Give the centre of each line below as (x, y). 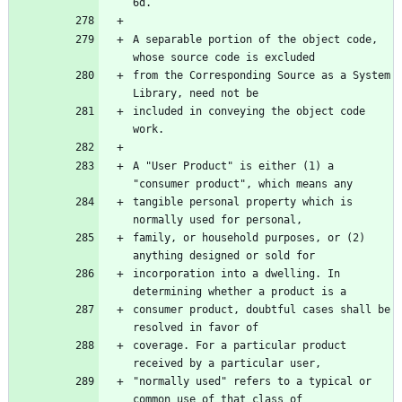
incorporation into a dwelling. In (236, 274)
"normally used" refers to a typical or (252, 382)
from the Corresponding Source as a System (262, 76)
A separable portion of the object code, (255, 40)
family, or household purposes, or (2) (249, 238)
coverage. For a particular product (240, 346)
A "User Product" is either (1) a (233, 166)
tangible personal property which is (243, 202)
